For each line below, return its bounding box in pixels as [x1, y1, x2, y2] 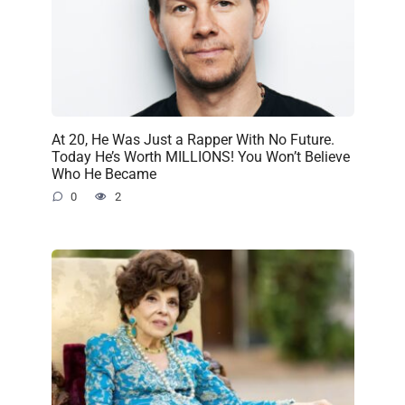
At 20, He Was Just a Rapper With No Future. [51, 130, 334, 148]
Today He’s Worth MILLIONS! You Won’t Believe [51, 147, 350, 165]
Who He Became [51, 165, 156, 183]
